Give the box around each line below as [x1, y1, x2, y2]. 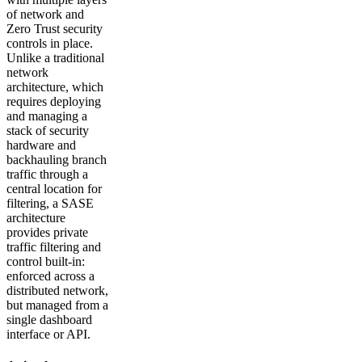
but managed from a [6, 298, 108, 313]
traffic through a [6, 167, 88, 182]
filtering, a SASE [6, 196, 94, 211]
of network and [6, 7, 84, 22]
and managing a [6, 109, 87, 124]
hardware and [6, 138, 76, 153]
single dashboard [6, 313, 92, 327]
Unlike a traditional [6, 51, 104, 65]
